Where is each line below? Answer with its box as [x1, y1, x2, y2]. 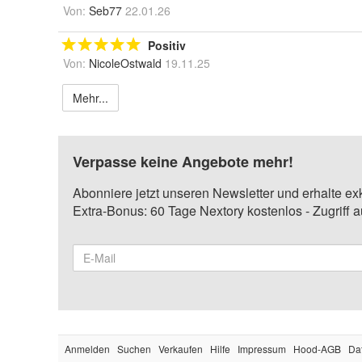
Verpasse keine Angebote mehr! [73, 151, 293, 173]
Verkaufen [158, 342, 203, 356]
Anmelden [65, 342, 110, 356]
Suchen [117, 342, 151, 356]
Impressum [238, 342, 286, 356]
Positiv [148, 37, 186, 54]
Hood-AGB [293, 342, 341, 356]
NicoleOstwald [89, 55, 162, 72]
